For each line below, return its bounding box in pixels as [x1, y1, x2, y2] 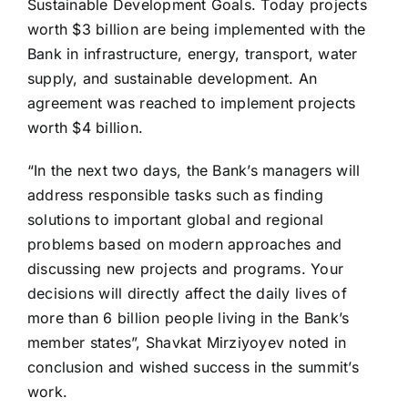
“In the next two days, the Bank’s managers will [26, 161, 361, 180]
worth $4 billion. [26, 118, 144, 138]
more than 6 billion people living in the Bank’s [26, 309, 350, 328]
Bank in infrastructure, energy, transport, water [26, 45, 358, 64]
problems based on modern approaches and [26, 235, 342, 254]
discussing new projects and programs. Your [26, 260, 344, 279]
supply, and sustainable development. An [26, 69, 318, 88]
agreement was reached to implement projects [26, 94, 356, 113]
